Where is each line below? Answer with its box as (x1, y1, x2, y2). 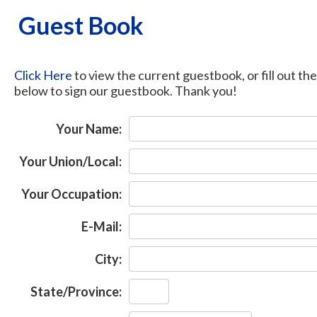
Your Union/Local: (19, 154, 122, 169)
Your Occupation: (21, 186, 122, 202)
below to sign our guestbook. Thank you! (14, 83, 237, 98)
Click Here (14, 67, 72, 83)
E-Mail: (81, 219, 122, 234)
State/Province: (30, 284, 122, 299)
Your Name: (56, 121, 122, 137)
